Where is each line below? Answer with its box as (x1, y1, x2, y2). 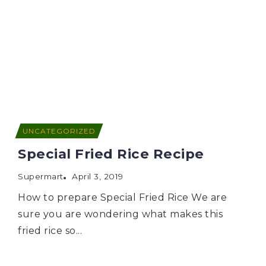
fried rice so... (18, 224, 82, 236)
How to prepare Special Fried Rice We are (18, 191, 227, 203)
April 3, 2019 (72, 171, 123, 181)
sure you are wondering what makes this (18, 208, 223, 220)
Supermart (18, 171, 64, 181)
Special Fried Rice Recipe (18, 145, 204, 162)
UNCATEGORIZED (23, 126, 96, 135)
